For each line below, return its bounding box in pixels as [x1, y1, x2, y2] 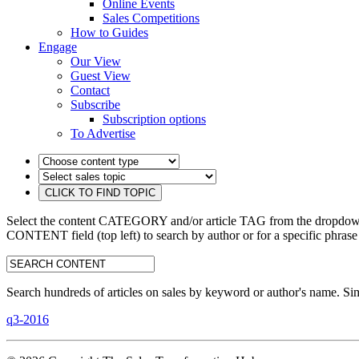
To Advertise [71, 127, 135, 140]
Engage [38, 40, 77, 54]
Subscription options [103, 112, 206, 126]
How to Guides [71, 26, 148, 39]
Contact [71, 83, 110, 97]
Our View [71, 54, 121, 68]
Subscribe [71, 98, 120, 111]
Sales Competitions [103, 11, 200, 25]
